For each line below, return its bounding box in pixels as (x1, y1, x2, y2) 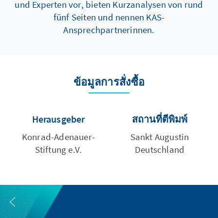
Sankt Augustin (130, 131, 189, 143)
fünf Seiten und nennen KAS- (53, 11, 165, 23)
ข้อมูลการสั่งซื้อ (73, 75, 145, 89)
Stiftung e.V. (35, 144, 82, 155)
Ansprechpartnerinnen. (63, 24, 155, 36)
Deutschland (134, 144, 185, 155)
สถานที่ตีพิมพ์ (137, 113, 188, 125)
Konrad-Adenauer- (21, 131, 95, 143)
